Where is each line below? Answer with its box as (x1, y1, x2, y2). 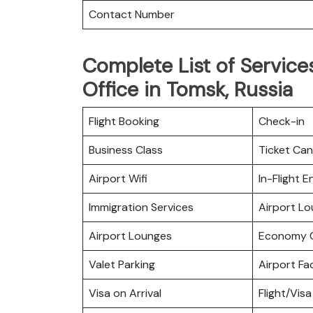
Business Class (89, 142, 163, 157)
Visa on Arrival (89, 285, 161, 300)
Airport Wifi (89, 170, 147, 186)
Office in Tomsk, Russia (82, 75, 293, 103)
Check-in (259, 113, 305, 129)
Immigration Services (89, 199, 194, 214)
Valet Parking (89, 256, 155, 272)
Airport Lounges (89, 228, 172, 243)
